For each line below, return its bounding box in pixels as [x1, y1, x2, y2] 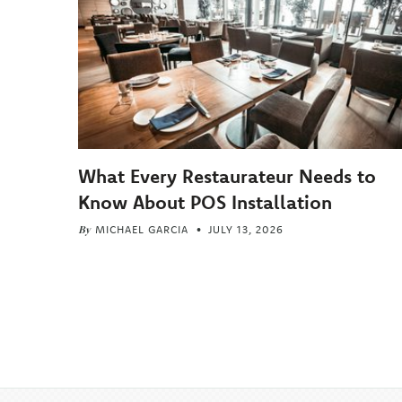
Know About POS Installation [78, 190, 333, 214]
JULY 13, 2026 [208, 223, 284, 237]
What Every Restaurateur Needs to [78, 164, 377, 188]
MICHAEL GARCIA [95, 223, 189, 237]
